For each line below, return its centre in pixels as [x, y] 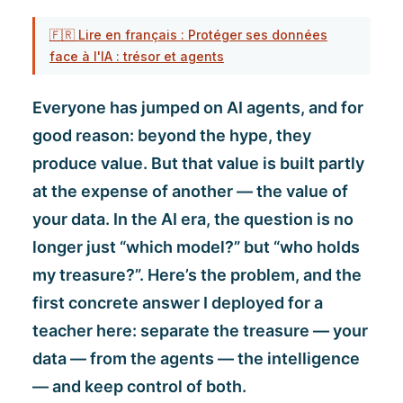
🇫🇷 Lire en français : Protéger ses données [188, 34]
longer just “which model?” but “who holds [196, 247]
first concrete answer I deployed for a [178, 303]
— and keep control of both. [139, 387]
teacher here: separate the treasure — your [200, 331]
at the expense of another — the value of [190, 192]
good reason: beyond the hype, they [172, 136]
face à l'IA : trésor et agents [137, 56]
